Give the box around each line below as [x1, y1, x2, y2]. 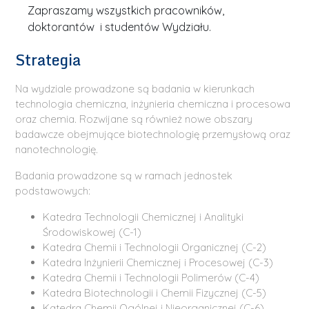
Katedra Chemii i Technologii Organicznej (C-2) [43, 240, 267, 254]
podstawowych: [15, 183, 91, 197]
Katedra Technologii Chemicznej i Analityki [43, 210, 244, 223]
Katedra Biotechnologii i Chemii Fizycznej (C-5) [43, 286, 267, 299]
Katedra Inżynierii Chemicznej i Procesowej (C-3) [43, 255, 274, 269]
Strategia [15, 47, 81, 72]
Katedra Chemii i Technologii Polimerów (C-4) [43, 270, 260, 284]
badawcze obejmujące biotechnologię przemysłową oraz [15, 127, 291, 141]
